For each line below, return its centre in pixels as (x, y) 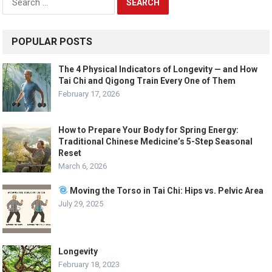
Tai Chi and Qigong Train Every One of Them (147, 80)
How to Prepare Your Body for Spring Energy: (149, 130)
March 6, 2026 (83, 166)
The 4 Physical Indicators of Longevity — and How (158, 69)
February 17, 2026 (89, 93)
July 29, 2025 (81, 203)
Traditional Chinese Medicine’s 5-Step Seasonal (156, 141)
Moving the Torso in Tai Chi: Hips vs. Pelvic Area (166, 190)
